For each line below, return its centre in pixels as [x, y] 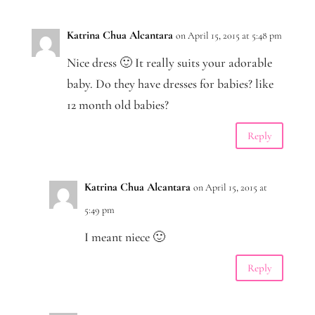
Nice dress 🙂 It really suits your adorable [169, 63]
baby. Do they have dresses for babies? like [170, 84]
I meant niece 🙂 [124, 237]
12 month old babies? [117, 105]
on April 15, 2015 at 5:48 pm [229, 36]
